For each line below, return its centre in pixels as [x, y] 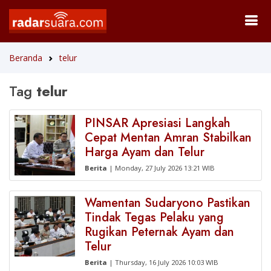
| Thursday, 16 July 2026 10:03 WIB [163, 262]
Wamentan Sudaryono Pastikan [168, 203]
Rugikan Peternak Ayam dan [159, 232]
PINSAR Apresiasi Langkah [158, 123]
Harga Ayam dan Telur [145, 152]
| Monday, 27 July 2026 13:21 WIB [161, 168]
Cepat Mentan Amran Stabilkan [168, 138]
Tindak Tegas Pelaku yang [154, 217]
